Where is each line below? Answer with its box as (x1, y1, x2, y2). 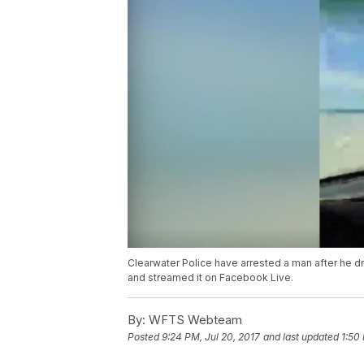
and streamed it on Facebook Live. (128, 271, 293, 284)
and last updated (263, 331, 339, 344)
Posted (128, 331, 162, 344)
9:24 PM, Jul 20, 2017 (162, 331, 260, 344)
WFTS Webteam (145, 312, 242, 328)
